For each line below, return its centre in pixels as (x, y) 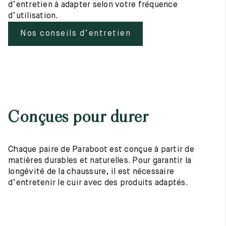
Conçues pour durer (78, 117)
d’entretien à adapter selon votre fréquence (93, 5)
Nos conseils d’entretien (75, 34)
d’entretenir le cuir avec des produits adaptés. (98, 183)
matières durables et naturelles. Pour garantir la (100, 161)
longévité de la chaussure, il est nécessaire (91, 172)
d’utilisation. (33, 16)
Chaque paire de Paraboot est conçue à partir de (101, 150)
